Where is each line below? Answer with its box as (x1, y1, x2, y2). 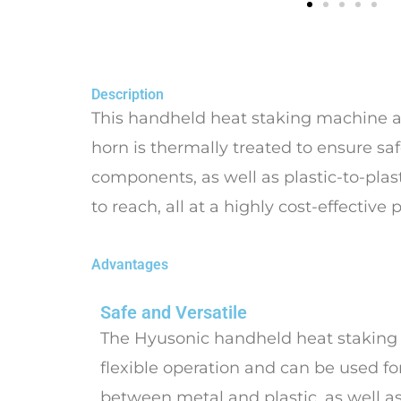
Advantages (91, 256, 168, 273)
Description (91, 86, 164, 103)
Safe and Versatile (100, 302, 247, 323)
